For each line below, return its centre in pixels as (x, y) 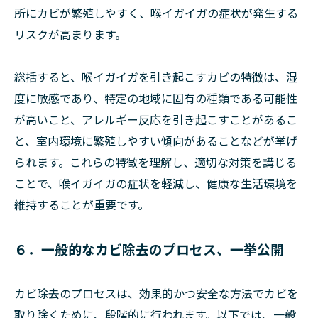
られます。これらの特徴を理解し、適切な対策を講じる (155, 162)
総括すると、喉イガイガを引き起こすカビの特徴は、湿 (156, 77)
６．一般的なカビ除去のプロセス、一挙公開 (149, 249)
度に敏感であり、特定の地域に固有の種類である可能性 (156, 98)
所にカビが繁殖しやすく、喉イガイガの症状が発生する (156, 13)
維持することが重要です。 (82, 204)
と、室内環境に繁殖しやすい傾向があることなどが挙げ (156, 141)
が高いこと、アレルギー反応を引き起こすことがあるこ (156, 119)
